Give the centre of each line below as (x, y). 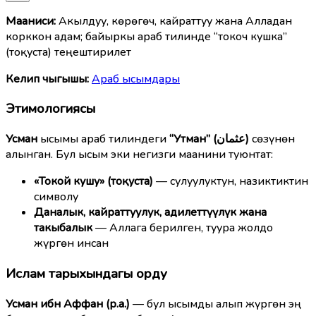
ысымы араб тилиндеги (103, 139)
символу (56, 197)
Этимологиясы (50, 109)
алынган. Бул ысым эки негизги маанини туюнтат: (139, 155)
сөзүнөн (272, 139)
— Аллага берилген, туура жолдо (183, 228)
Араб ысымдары (136, 79)
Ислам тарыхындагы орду (86, 273)
